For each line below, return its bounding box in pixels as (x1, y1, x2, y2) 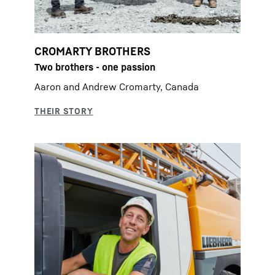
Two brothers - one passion (34, 60, 155, 73)
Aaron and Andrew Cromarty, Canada (34, 80, 199, 93)
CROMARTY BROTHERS (34, 44, 150, 58)
